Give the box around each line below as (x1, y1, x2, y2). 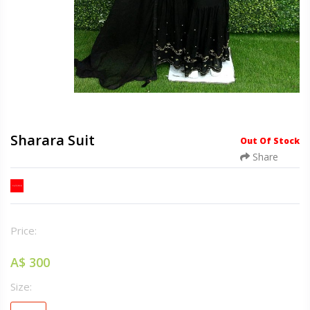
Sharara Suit (10, 130, 95, 149)
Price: (10, 224, 37, 238)
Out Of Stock (240, 134, 300, 147)
